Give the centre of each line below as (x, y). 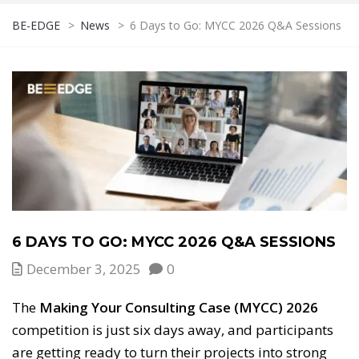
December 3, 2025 (84, 268)
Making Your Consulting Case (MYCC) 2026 (179, 307)
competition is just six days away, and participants (173, 329)
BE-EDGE (36, 25)
